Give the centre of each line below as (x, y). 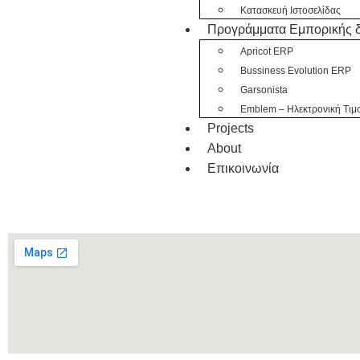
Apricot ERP (267, 51)
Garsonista (264, 90)
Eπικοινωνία (243, 168)
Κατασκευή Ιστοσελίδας (291, 10)
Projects (231, 128)
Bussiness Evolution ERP (296, 71)
